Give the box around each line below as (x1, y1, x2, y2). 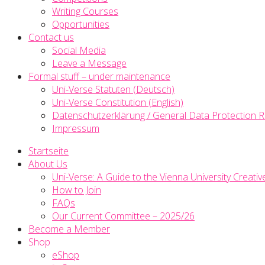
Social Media (52, 44, 106, 57)
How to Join (52, 183, 101, 196)
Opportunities (52, 18, 109, 31)
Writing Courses (52, 5, 118, 18)
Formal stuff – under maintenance (28, 70, 170, 83)
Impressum (52, 122, 99, 135)
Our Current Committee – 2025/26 (52, 209, 195, 222)
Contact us (28, 31, 74, 44)
